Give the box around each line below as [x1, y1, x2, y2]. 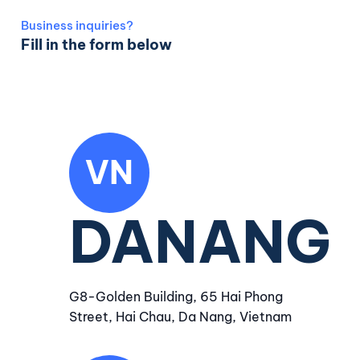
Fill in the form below [20, 35, 172, 54]
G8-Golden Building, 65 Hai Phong [68, 288, 283, 305]
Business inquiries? [20, 18, 133, 33]
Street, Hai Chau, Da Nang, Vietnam [68, 309, 292, 325]
